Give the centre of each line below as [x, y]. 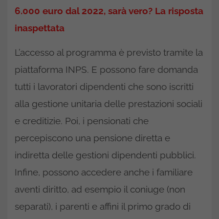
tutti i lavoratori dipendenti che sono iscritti [104, 87]
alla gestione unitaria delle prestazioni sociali [109, 104]
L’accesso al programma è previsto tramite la [109, 52]
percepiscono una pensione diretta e [92, 138]
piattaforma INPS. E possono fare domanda [106, 69]
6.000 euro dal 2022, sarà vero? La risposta [109, 11]
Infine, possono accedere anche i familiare [104, 172]
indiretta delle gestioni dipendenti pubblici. [105, 155]
